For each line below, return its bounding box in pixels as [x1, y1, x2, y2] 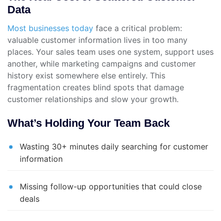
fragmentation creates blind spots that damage [7, 82, 184, 92]
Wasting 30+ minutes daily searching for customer [20, 141, 208, 151]
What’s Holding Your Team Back [7, 116, 170, 129]
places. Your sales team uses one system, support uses [7, 46, 214, 57]
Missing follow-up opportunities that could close [20, 181, 202, 191]
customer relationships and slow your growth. [7, 94, 179, 104]
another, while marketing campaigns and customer [7, 58, 196, 69]
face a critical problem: [93, 23, 182, 33]
